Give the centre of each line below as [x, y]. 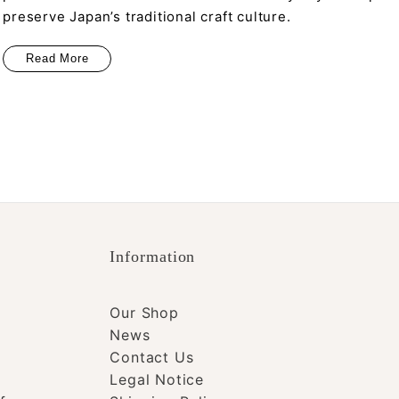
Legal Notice [157, 380]
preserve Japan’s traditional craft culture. [147, 17]
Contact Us [152, 358]
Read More [57, 59]
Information [153, 257]
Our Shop [144, 313]
